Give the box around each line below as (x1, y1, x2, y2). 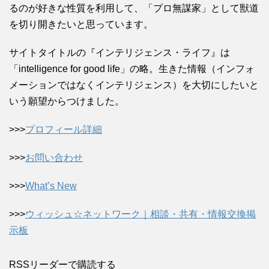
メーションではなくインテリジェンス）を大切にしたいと (9, 79, 259, 90)
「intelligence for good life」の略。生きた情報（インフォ (9, 63, 255, 74)
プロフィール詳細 (25, 124, 102, 134)
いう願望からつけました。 (9, 95, 124, 106)
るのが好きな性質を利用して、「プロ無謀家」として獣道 (9, 2, 259, 13)
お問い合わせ (25, 152, 83, 163)
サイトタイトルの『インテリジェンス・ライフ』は (9, 47, 230, 58)
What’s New (25, 180, 77, 191)
